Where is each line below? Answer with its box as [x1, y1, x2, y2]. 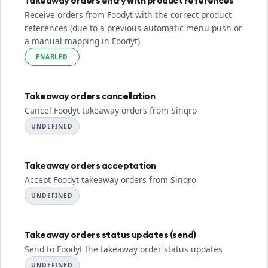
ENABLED [36, 53, 68, 61]
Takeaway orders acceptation [25, 160, 156, 171]
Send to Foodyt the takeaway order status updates [25, 243, 223, 255]
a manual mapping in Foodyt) [25, 35, 140, 47]
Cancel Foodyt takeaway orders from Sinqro [25, 105, 197, 116]
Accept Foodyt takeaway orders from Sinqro [25, 174, 196, 185]
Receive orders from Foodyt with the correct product [25, 9, 232, 20]
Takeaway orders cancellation [25, 90, 156, 102]
